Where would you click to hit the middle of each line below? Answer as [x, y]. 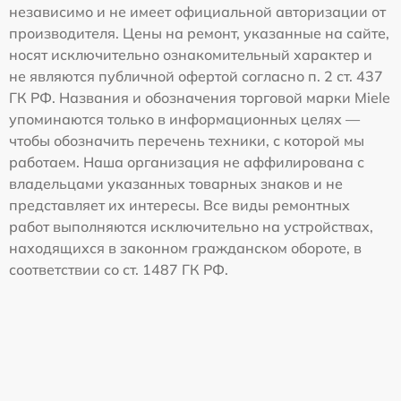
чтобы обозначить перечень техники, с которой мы [187, 141]
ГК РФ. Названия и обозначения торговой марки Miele [200, 98]
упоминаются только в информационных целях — [184, 119]
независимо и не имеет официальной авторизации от [197, 12]
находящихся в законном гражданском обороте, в [185, 248]
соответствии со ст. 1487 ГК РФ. [119, 269]
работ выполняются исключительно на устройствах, [191, 226]
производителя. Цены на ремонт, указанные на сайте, [199, 33]
